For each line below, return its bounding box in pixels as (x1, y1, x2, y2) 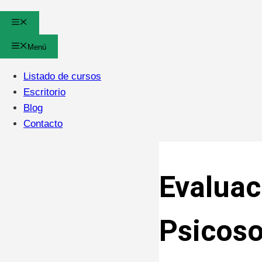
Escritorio (23, 86, 65, 98)
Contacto (23, 118, 63, 129)
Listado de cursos (23, 70, 101, 82)
